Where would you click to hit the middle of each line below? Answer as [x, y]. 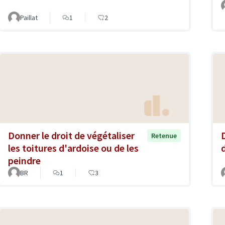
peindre [24, 161]
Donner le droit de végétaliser [71, 136]
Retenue [164, 136]
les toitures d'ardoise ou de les [73, 148]
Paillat [29, 17]
